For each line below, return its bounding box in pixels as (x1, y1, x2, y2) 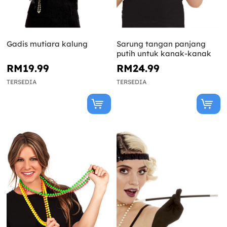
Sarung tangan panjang (116, 39, 206, 49)
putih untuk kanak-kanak (116, 48, 211, 58)
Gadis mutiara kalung (7, 39, 88, 49)
